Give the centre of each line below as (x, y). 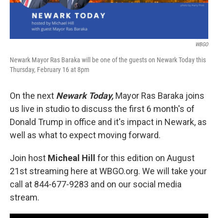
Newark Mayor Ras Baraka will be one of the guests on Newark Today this (108, 60)
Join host (29, 158)
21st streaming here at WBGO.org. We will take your (108, 171)
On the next (33, 96)
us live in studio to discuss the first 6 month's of (102, 109)
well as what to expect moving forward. (85, 135)
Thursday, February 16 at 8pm (50, 70)
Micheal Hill (73, 158)
